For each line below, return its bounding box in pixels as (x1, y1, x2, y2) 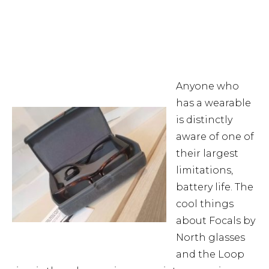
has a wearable (176, 97, 251, 109)
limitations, (176, 164, 233, 176)
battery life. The (176, 181, 253, 193)
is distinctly (176, 113, 232, 125)
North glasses (176, 231, 245, 243)
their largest (176, 147, 238, 159)
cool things (176, 198, 234, 210)
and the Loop (176, 248, 244, 260)
